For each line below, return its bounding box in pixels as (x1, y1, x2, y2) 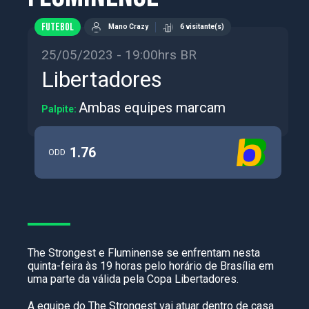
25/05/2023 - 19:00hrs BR (41, 47, 197, 63)
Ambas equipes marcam (79, 99, 226, 116)
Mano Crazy (108, 23, 148, 30)
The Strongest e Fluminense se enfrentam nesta (28, 246, 260, 259)
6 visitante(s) (180, 23, 224, 30)
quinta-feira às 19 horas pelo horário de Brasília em (28, 259, 274, 272)
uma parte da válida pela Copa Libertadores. (28, 272, 239, 286)
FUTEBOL (41, 21, 74, 34)
